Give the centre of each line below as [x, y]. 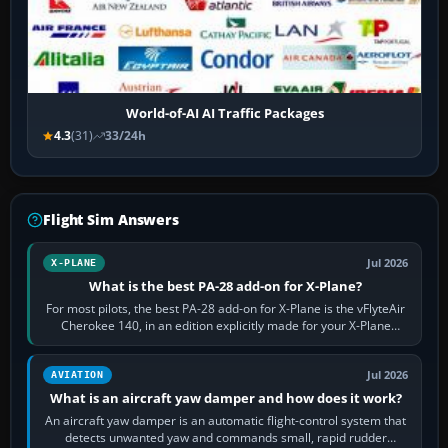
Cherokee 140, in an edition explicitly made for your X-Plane [225, 326]
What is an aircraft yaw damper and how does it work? [225, 398]
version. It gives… [226, 343]
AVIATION [77, 375]
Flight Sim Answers [111, 220]
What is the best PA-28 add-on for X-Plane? [226, 286]
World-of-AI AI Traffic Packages [224, 113]
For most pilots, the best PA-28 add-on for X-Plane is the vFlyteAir [226, 309]
